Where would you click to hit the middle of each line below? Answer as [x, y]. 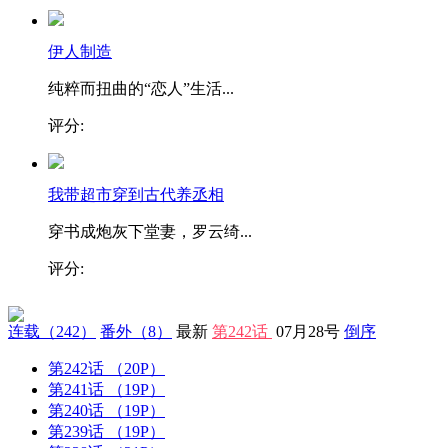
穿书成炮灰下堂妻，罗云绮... [150, 231]
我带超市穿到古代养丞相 [136, 194]
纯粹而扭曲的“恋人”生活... [141, 88]
